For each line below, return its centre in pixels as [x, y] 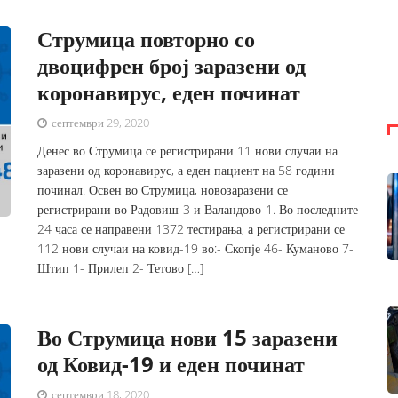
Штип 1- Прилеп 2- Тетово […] [121, 268]
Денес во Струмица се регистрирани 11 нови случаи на [188, 151]
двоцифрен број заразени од [172, 65]
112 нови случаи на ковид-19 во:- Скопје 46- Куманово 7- [196, 248]
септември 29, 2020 [99, 123]
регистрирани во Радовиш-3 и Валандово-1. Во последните [198, 209]
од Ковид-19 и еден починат [171, 364]
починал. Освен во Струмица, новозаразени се [163, 190]
